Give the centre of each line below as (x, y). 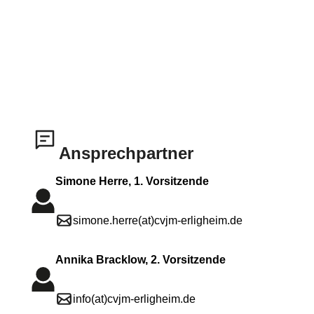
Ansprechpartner (126, 153)
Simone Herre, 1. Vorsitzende (132, 181)
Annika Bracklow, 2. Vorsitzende (141, 259)
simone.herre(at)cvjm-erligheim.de (158, 220)
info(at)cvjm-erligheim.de (134, 299)
